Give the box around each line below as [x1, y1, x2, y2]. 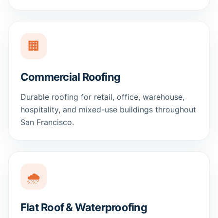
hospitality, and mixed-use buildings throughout [20, 105, 196, 114]
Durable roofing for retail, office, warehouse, [20, 92, 184, 102]
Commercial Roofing [20, 71, 121, 83]
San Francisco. [20, 117, 74, 127]
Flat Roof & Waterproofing [20, 201, 147, 214]
